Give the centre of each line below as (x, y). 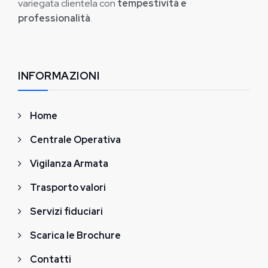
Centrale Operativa (75, 140)
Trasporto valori (68, 188)
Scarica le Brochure (75, 235)
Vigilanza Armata (69, 164)
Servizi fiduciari (66, 211)
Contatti (51, 259)
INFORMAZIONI (59, 76)
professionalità (54, 18)
